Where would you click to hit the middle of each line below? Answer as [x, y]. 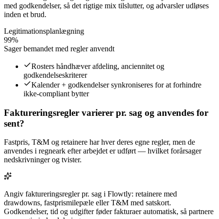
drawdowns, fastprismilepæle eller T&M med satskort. [88, 203]
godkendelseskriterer [55, 75]
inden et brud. [25, 14]
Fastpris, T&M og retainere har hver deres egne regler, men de [99, 142]
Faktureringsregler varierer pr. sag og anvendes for [106, 112]
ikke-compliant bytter [56, 93]
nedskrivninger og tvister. [43, 160]
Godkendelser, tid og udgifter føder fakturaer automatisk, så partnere [109, 212]
